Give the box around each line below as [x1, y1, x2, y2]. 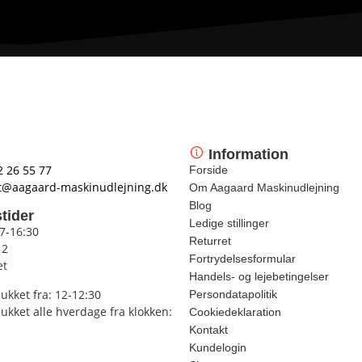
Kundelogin [189, 341, 246, 354]
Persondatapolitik [189, 288, 277, 301]
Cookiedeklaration [189, 305, 281, 318]
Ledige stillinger [189, 217, 269, 229]
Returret [189, 234, 231, 247]
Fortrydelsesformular [189, 252, 296, 265]
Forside [189, 163, 228, 176]
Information [204, 146, 288, 162]
